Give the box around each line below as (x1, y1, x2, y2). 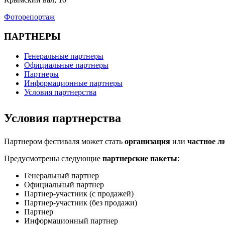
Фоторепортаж (4, 13, 55, 22)
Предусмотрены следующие (4, 154, 102, 163)
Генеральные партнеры (24, 51, 103, 60)
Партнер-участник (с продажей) (24, 189, 134, 198)
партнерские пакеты (102, 154, 177, 163)
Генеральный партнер (24, 171, 99, 180)
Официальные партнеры (24, 60, 108, 69)
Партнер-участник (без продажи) (24, 198, 137, 207)
